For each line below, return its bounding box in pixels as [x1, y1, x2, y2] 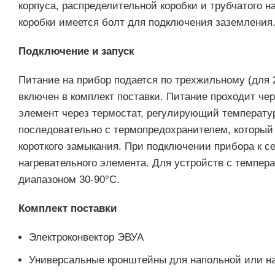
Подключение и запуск [18, 45, 134, 57]
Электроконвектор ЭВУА [29, 231, 144, 243]
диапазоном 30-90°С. [18, 174, 120, 185]
